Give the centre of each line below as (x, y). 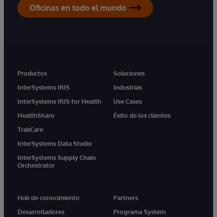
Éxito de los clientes (142, 115)
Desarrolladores (41, 211)
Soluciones (129, 73)
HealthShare (36, 115)
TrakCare (30, 129)
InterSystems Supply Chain (57, 157)
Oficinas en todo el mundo (78, 8)
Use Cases (128, 101)
